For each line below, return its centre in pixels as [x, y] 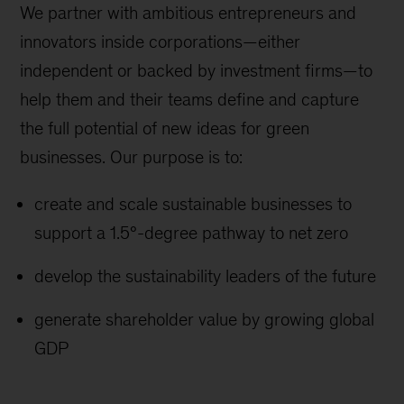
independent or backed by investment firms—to [197, 70]
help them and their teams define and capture [190, 99]
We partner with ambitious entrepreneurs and [188, 13]
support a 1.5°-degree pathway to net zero [192, 233]
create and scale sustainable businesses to [193, 204]
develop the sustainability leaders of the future [206, 276]
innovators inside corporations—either [161, 41]
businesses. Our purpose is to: [132, 157]
